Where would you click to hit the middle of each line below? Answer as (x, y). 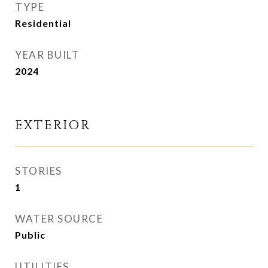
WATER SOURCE (59, 219)
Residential (43, 23)
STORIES (39, 171)
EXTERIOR (53, 126)
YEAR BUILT (47, 55)
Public (30, 235)
